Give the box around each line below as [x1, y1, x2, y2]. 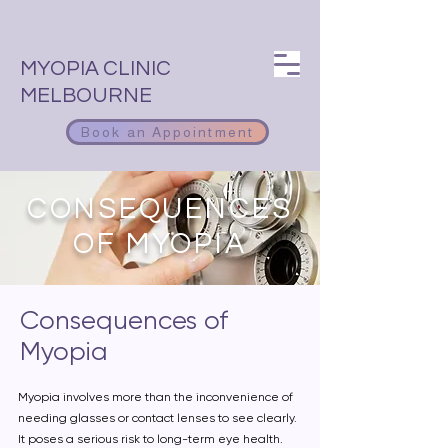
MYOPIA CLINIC [20, 58, 171, 79]
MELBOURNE [20, 85, 152, 106]
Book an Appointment [81, 124, 254, 140]
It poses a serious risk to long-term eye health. [18, 432, 283, 446]
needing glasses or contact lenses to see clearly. [18, 411, 297, 425]
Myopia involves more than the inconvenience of [18, 390, 293, 404]
